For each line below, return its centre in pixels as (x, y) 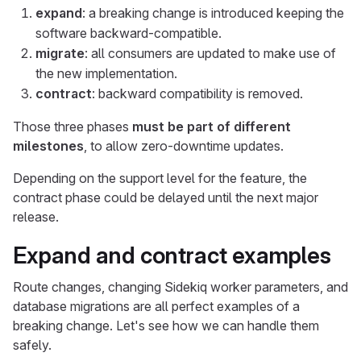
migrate (60, 53)
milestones (48, 146)
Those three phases (73, 127)
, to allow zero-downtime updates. (184, 146)
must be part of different (212, 127)
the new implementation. (106, 73)
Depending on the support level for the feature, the (160, 178)
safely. (32, 345)
